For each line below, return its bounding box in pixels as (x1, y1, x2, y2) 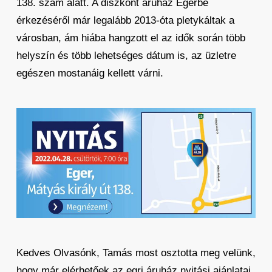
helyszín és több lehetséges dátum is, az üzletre (16, 50, 236, 61)
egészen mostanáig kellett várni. (16, 67, 163, 79)
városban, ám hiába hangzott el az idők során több (16, 32, 245, 44)
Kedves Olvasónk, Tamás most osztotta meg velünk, (16, 246, 256, 259)
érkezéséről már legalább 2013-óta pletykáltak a (16, 15, 234, 26)
